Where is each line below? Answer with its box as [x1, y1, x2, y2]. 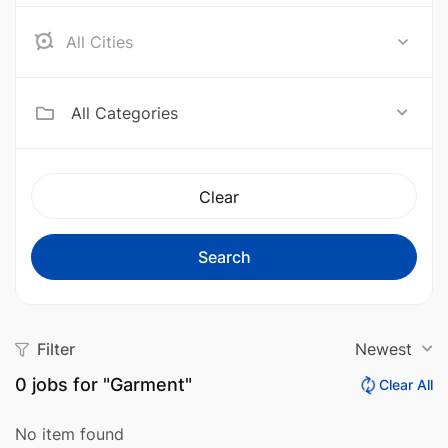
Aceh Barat [71, 32, 154, 53]
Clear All [379, 376, 433, 394]
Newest [355, 339, 412, 360]
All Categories [71, 103, 178, 124]
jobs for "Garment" [27, 374, 192, 396]
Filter [37, 339, 75, 360]
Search [197, 247, 251, 268]
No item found [15, 424, 124, 445]
